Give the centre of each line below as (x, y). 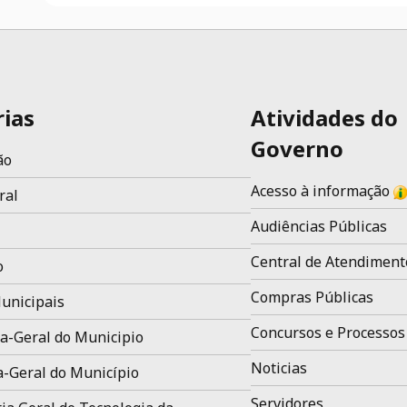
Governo (298, 149)
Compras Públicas (313, 297)
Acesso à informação (323, 191)
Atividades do (325, 118)
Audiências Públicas (319, 226)
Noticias (279, 368)
